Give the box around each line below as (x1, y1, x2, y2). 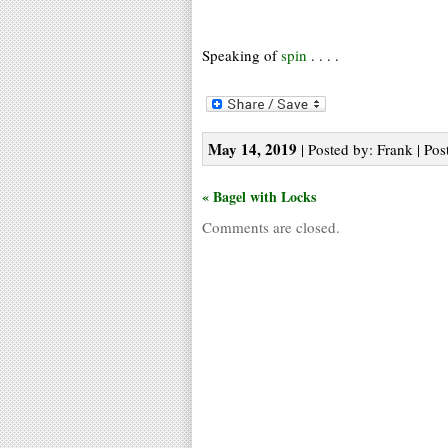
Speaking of (202, 45, 281, 65)
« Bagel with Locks (202, 185, 316, 207)
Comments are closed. (202, 216, 340, 237)
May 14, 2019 (208, 137, 297, 160)
